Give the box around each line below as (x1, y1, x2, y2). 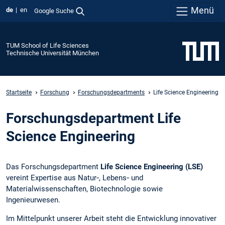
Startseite (6, 88, 32, 96)
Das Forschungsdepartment (6, 162, 100, 171)
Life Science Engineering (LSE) (100, 162, 203, 171)
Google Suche (34, 7, 74, 15)
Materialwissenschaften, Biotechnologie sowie (6, 184, 163, 193)
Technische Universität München (6, 49, 99, 57)
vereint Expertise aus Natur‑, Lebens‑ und (6, 173, 143, 182)
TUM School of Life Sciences (6, 41, 89, 49)
